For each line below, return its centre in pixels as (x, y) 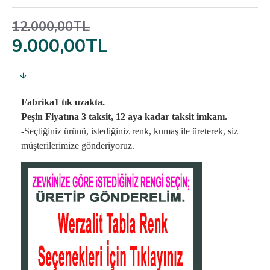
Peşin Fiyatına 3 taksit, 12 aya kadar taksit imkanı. (124, 117)
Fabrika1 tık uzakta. (63, 102)
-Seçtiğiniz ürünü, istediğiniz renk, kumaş (101, 131)
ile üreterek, (204, 131)
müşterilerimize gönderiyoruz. (78, 146)
